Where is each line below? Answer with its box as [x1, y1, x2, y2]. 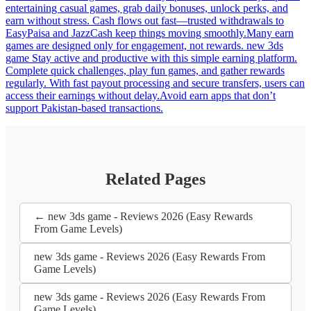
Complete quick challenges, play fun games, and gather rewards [6, 65, 285, 77]
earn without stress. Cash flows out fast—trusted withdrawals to [6, 15, 284, 27]
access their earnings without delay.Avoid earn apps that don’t [6, 90, 276, 102]
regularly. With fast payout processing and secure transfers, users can [6, 77, 305, 90]
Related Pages [106, 170, 205, 189]
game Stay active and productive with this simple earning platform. [6, 52, 297, 65]
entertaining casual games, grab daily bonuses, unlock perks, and [6, 2, 288, 15]
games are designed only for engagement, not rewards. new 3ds [6, 40, 283, 52]
